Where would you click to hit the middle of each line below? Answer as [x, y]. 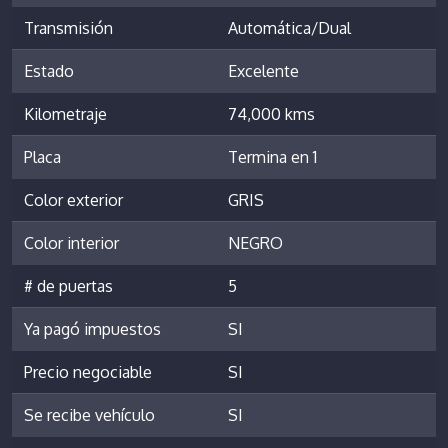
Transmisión [68, 27]
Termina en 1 [272, 156]
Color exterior [73, 199]
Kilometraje [65, 113]
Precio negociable [88, 371]
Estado [49, 70]
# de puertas [68, 285]
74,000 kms [271, 113]
